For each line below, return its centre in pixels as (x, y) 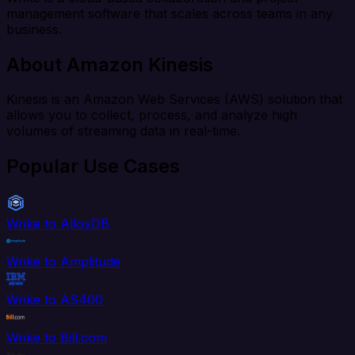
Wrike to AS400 (55, 300)
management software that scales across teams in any (170, 13)
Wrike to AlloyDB (58, 224)
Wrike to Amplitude (63, 262)
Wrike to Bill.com (57, 338)
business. (34, 29)
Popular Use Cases (93, 166)
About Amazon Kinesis (110, 64)
